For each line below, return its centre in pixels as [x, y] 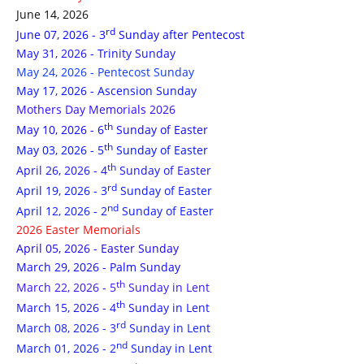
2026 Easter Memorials [78, 230]
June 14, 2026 [52, 14]
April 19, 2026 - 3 [62, 191]
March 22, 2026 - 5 [66, 287]
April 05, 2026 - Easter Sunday [97, 248]
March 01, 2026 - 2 [66, 348]
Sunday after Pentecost [180, 35]
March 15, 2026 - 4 [66, 308]
